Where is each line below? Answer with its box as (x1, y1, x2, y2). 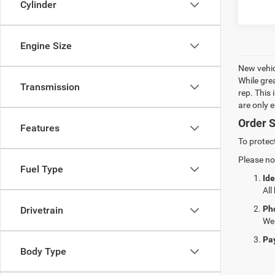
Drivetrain (20, 204, 63, 216)
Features (20, 122, 60, 134)
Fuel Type (20, 163, 63, 175)
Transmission (20, 81, 80, 93)
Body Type (20, 246, 66, 257)
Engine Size (20, 40, 72, 52)
